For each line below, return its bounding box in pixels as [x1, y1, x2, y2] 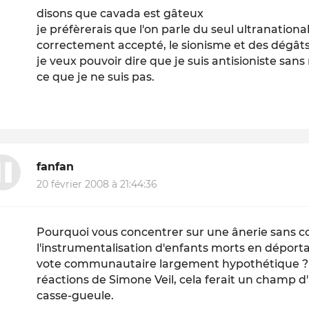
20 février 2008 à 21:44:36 [37, 177, 158, 190]
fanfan [37, 159, 74, 173]
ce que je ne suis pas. [37, 70, 155, 84]
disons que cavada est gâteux [37, 7, 204, 21]
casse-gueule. [37, 288, 114, 302]
